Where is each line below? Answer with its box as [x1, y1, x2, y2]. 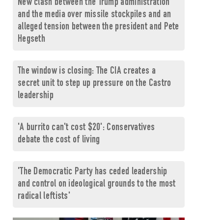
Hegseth [17, 34, 46, 45]
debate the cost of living [17, 135, 100, 145]
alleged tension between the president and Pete [17, 22, 179, 32]
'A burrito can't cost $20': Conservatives [17, 123, 155, 133]
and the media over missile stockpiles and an [17, 10, 171, 20]
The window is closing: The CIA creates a [17, 66, 156, 77]
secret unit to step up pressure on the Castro [17, 79, 171, 89]
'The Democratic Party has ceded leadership [17, 167, 167, 177]
